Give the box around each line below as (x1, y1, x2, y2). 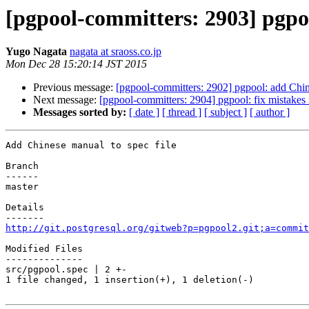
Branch (6, 161, 39, 172)
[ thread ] (162, 106, 201, 119)
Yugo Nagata (6, 46, 67, 58)
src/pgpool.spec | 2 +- (6, 264, 127, 275)
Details (6, 202, 44, 213)
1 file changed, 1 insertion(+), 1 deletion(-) (6, 275, 254, 286)
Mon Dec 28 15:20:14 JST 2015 (6, 58, 147, 70)
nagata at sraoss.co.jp (70, 46, 161, 58)
